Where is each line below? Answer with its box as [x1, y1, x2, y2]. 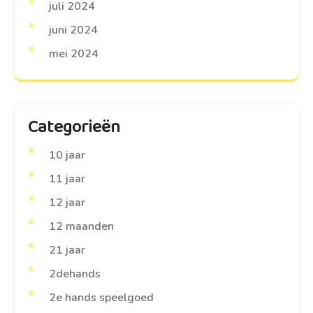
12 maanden [49, 219, 114, 234]
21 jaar [49, 242, 85, 258]
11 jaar [49, 171, 85, 187]
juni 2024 [49, 22, 98, 38]
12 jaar [49, 195, 85, 210]
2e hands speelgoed [49, 290, 154, 305]
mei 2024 [49, 46, 99, 61]
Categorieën [28, 113, 120, 141]
